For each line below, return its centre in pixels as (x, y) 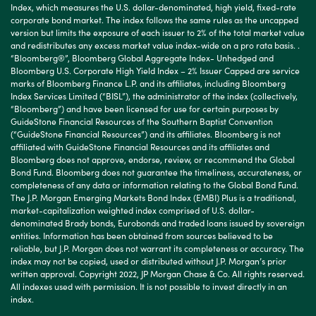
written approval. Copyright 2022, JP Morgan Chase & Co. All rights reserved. (158, 273)
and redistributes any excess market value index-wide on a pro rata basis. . (155, 44)
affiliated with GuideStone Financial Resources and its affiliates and (140, 146)
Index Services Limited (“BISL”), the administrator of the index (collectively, (154, 95)
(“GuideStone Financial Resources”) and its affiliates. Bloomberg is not (146, 133)
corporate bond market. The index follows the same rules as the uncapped (154, 19)
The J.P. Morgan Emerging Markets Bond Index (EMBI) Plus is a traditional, (153, 197)
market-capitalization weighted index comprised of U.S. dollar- (133, 209)
